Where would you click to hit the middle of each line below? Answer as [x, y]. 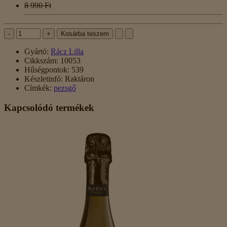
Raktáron [79, 79]
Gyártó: [36, 52]
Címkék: [38, 88]
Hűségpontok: [47, 70]
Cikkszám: [41, 61]
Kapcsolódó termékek [49, 107]
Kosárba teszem [85, 34]
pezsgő [65, 88]
